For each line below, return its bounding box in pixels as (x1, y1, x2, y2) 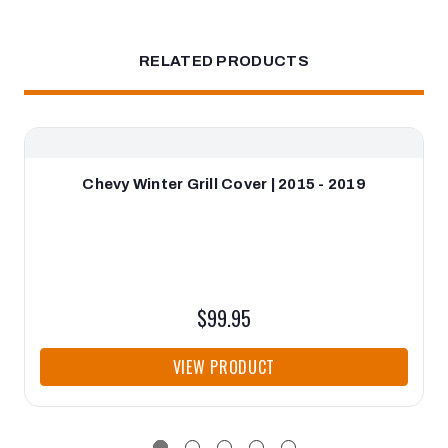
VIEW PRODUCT (172, 354, 276, 379)
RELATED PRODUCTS (139, 52, 309, 69)
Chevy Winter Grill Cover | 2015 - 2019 (82, 175, 366, 192)
